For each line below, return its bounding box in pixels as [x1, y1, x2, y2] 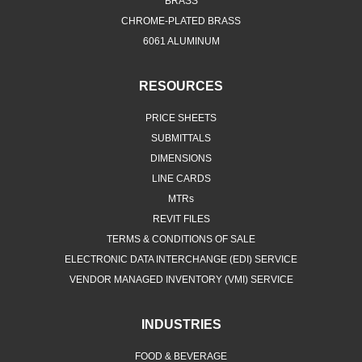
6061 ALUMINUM [142, 36, 220, 48]
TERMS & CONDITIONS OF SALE [107, 234, 255, 246]
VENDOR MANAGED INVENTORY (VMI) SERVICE [69, 274, 293, 286]
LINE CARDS [151, 173, 211, 185]
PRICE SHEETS [145, 112, 217, 124]
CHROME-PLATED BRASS [121, 15, 241, 27]
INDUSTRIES [141, 318, 221, 332]
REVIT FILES [152, 213, 210, 225]
